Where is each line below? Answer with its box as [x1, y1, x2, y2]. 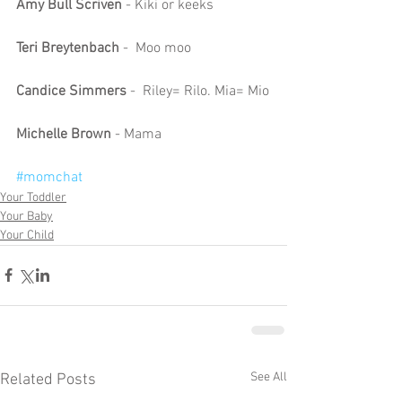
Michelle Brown [16, 125, 115, 144]
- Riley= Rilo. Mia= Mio [127, 82, 269, 100]
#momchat [16, 168, 83, 187]
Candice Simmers [16, 82, 127, 100]
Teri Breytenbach [16, 39, 123, 57]
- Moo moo [123, 39, 191, 57]
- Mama [115, 125, 162, 144]
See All [250, 369, 287, 385]
